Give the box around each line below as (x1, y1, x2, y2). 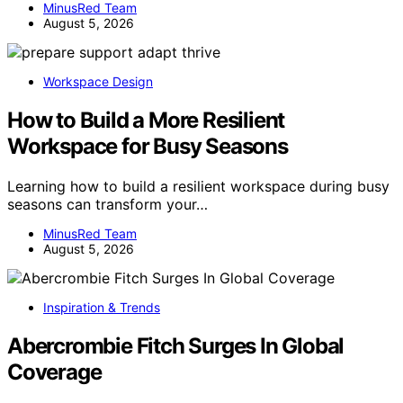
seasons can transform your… (7, 194, 208, 213)
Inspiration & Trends (43, 299, 160, 315)
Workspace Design (43, 73, 153, 89)
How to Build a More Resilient (7, 106, 285, 133)
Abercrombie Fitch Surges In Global (7, 332, 345, 359)
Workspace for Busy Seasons (7, 132, 288, 159)
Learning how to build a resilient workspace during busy (7, 176, 390, 195)
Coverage (7, 358, 102, 385)
